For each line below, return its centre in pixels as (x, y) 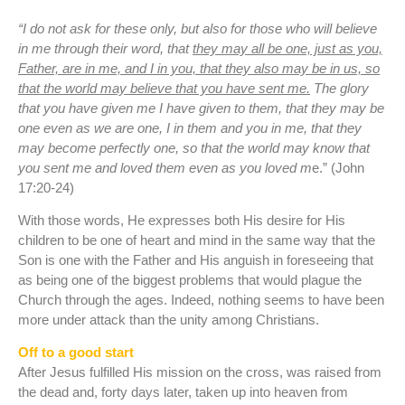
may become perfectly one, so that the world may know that (194, 147)
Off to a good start (76, 353)
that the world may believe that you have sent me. (164, 88)
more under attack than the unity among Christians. (169, 319)
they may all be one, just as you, (287, 48)
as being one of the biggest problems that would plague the (190, 279)
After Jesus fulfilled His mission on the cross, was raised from (200, 372)
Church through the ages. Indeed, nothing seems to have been (201, 299)
